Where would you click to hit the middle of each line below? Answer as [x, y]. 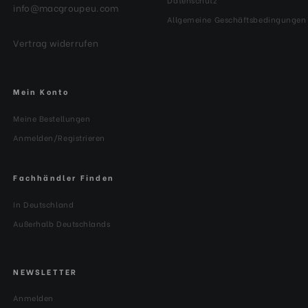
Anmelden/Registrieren [59, 137]
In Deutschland [44, 204]
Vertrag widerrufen [56, 42]
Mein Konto [41, 91]
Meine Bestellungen [52, 118]
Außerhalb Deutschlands [62, 223]
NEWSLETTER [45, 271]
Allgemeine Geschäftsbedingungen [237, 19]
